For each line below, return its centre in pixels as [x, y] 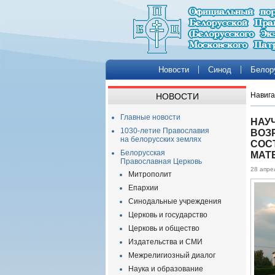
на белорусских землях [161, 139]
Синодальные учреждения [175, 201]
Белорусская [143, 153]
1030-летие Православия [165, 131]
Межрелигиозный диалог [172, 255]
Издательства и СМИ [165, 242]
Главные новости [150, 117]
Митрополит [150, 174]
